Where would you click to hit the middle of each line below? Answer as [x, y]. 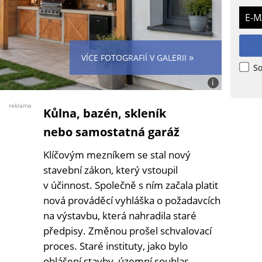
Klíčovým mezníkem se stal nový [117, 155]
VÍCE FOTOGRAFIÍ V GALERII [135, 58]
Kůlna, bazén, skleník [105, 113]
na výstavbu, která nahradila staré [120, 216]
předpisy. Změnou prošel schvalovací [127, 231]
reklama [20, 106]
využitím [224, 135]
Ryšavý [221, 114]
